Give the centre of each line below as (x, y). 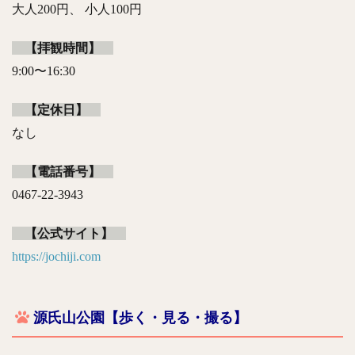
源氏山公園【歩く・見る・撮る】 (140, 317)
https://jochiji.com (56, 256)
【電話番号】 (63, 171)
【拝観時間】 (63, 48)
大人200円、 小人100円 (77, 9)
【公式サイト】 (69, 233)
